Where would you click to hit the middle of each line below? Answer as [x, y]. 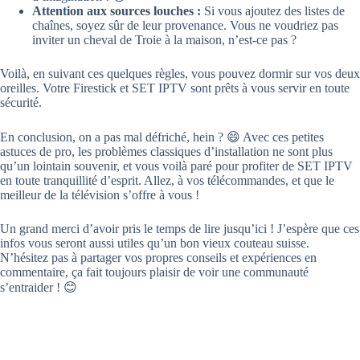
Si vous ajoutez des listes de [273, 11]
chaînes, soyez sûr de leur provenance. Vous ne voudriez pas [185, 26]
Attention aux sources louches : [117, 11]
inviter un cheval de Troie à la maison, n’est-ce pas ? [164, 40]
